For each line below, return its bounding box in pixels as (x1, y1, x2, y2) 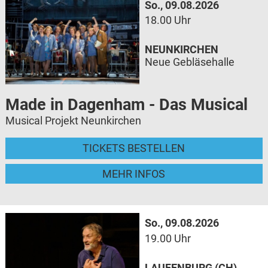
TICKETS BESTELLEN (83, 142, 185, 155)
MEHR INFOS (102, 167, 166, 180)
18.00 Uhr (144, 14, 191, 27)
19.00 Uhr (144, 232, 191, 245)
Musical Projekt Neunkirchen (5, 114, 141, 127)
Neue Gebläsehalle (144, 56, 234, 69)
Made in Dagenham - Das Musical (5, 95, 248, 114)
